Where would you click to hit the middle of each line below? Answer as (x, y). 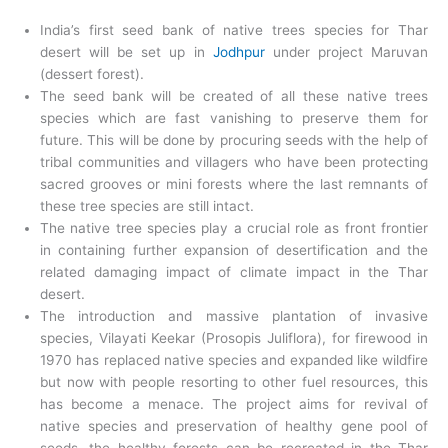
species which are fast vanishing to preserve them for (234, 118)
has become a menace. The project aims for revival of (234, 404)
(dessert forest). (92, 74)
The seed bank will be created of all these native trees (234, 96)
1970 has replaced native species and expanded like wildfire (234, 360)
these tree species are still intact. (147, 206)
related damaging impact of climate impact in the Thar (234, 272)
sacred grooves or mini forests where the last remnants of (234, 184)
